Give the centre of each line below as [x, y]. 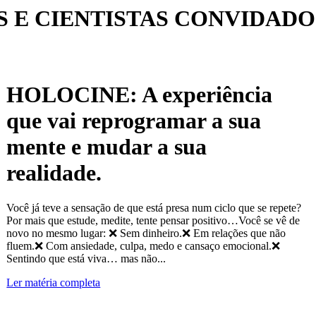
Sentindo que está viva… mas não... [86, 258]
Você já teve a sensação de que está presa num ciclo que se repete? [154, 207]
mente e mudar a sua [107, 147]
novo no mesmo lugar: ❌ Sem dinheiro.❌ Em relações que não [146, 233]
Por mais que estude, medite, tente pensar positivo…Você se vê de [153, 220]
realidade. [57, 173]
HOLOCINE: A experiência [140, 95]
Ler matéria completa [54, 282]
